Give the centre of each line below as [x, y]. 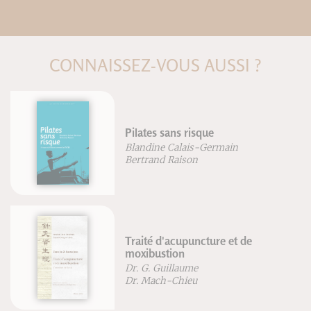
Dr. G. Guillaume [162, 269]
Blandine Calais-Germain [182, 148]
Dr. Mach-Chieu [161, 281]
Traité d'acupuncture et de [189, 241]
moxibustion [155, 254]
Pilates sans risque [170, 133]
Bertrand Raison [162, 160]
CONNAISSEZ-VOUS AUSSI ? [155, 66]
